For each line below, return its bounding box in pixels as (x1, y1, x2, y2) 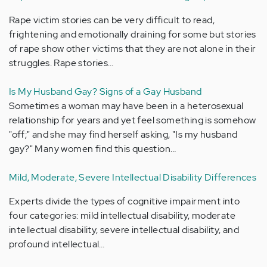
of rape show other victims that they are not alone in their (9, 42, 256, 55)
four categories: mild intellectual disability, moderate (9, 209, 235, 222)
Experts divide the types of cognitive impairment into (9, 194, 240, 207)
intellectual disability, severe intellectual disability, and (9, 223, 239, 236)
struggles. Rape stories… (9, 56, 114, 69)
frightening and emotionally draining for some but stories (9, 27, 256, 41)
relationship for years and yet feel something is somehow (9, 113, 256, 126)
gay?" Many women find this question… (9, 142, 176, 155)
